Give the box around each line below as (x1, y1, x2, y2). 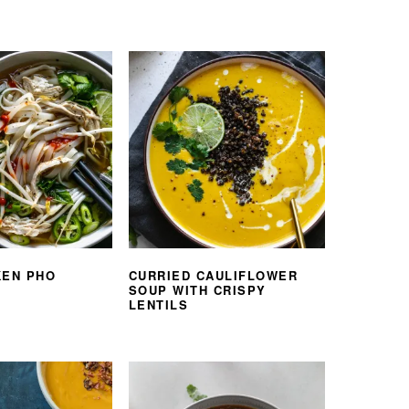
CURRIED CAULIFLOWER (128, 266, 299, 284)
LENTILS (128, 295, 189, 313)
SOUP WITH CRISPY (128, 280, 267, 299)
